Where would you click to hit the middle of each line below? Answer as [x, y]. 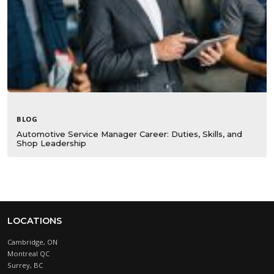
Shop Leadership [51, 143]
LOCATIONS [35, 221]
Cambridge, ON [32, 242]
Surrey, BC [25, 265]
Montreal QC [28, 254]
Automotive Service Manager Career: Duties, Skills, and [129, 134]
